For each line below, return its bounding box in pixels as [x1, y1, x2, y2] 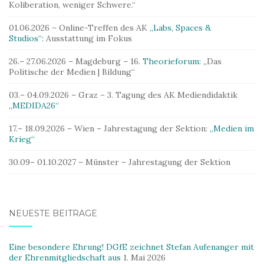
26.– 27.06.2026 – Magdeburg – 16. [9, 56, 143, 67]
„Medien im [210, 123, 254, 134]
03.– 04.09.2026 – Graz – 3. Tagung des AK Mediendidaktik [9, 90, 237, 100]
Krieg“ [9, 134, 35, 144]
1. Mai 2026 [123, 252, 166, 263]
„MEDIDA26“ [9, 100, 59, 111]
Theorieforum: [143, 56, 203, 67]
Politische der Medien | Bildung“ [9, 67, 135, 77]
